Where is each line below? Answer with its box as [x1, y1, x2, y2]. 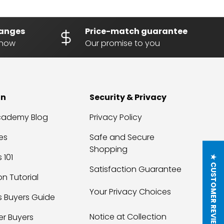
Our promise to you [84, 37, 160, 49]
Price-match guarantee [84, 25, 187, 37]
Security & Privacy [89, 91, 167, 103]
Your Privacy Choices [89, 186, 171, 198]
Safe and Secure [89, 131, 155, 143]
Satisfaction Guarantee [89, 163, 182, 175]
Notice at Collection [89, 211, 167, 223]
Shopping [89, 143, 128, 155]
